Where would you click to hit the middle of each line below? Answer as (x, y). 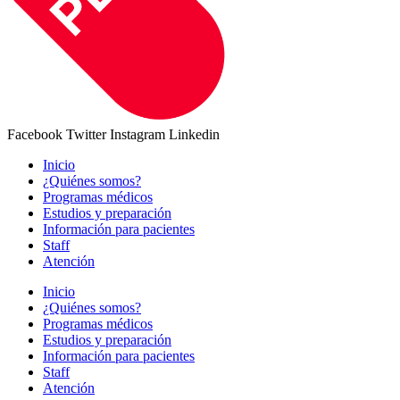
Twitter (86, 134)
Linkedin (194, 134)
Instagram (137, 134)
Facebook (35, 134)
